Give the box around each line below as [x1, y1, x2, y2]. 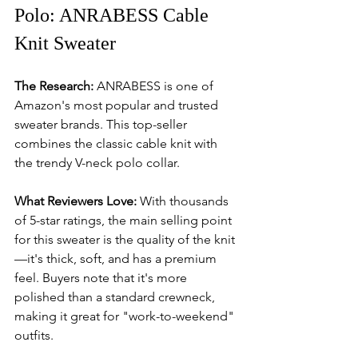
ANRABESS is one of [93, 78, 217, 93]
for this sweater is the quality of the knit [14, 232, 235, 247]
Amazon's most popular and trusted [14, 97, 221, 113]
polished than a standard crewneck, [14, 289, 218, 304]
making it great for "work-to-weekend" [14, 308, 237, 324]
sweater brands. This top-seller [14, 117, 190, 132]
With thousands [137, 193, 232, 209]
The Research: [14, 78, 93, 93]
